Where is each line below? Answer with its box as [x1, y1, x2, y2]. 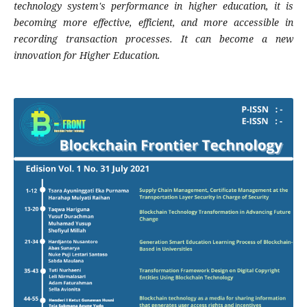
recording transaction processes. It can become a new [13, 32, 294, 46]
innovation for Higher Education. [13, 49, 160, 62]
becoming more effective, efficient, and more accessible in [13, 16, 294, 29]
